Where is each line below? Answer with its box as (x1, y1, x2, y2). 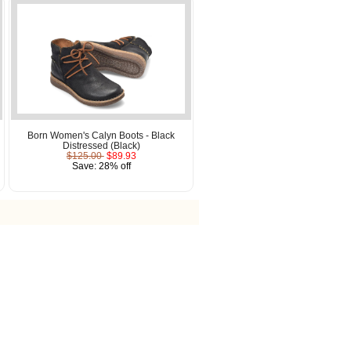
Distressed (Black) (62, 139, 140, 150)
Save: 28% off (71, 160, 131, 171)
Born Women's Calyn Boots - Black (27, 129, 175, 140)
